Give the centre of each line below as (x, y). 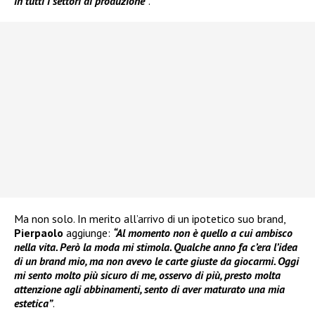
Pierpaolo (39, 233)
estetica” (33, 303)
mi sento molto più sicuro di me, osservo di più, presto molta (147, 275)
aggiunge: (88, 233)
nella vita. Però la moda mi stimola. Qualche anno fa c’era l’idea (156, 247)
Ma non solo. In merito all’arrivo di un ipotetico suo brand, (150, 219)
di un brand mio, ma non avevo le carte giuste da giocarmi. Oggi (156, 261)
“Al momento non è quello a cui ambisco (203, 233)
